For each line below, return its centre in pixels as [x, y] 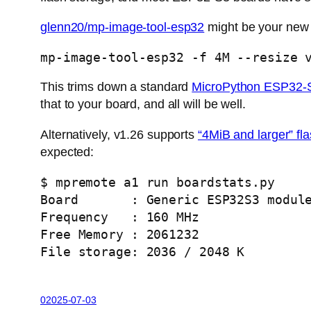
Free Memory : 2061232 [120, 235]
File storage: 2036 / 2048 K [143, 252]
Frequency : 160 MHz [120, 217]
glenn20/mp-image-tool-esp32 [123, 27]
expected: [67, 152]
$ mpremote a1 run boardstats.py [161, 183]
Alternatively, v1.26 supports [119, 135]
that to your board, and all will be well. [143, 104]
